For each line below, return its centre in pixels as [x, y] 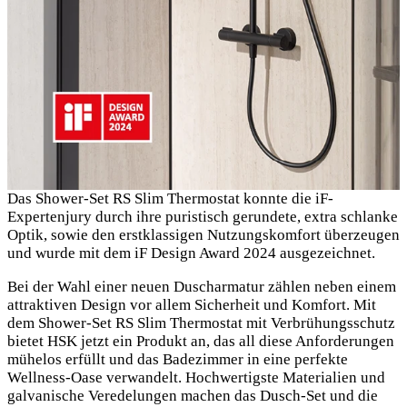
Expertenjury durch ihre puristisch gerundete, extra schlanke [203, 217]
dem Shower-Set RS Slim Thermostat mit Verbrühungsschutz [201, 323]
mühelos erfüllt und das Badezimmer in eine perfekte [178, 360]
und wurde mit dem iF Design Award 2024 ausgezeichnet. [191, 253]
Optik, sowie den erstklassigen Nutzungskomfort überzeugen [203, 235]
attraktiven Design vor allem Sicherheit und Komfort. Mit [192, 305]
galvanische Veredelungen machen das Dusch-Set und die [193, 396]
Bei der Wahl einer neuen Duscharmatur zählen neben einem [202, 287]
